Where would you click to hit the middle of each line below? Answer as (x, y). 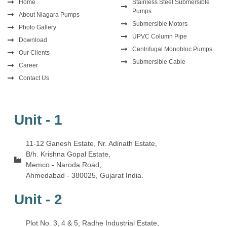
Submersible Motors (160, 24)
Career (28, 65)
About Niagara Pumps (49, 14)
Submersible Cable (159, 62)
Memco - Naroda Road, (63, 164)
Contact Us (34, 78)
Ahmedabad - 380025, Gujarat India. (84, 175)
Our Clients (34, 52)
